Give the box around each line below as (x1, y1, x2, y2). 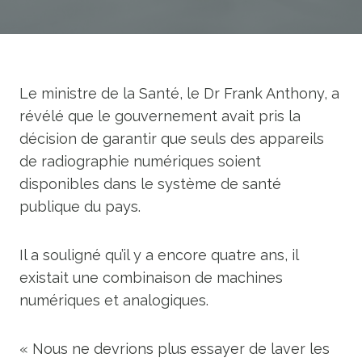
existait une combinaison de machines (19, 269, 283, 286)
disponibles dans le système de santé (19, 175, 281, 192)
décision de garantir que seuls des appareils (19, 130, 324, 147)
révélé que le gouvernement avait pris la (19, 107, 301, 124)
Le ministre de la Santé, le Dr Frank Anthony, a (19, 85, 339, 102)
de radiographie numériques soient (19, 153, 261, 170)
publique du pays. (19, 198, 141, 215)
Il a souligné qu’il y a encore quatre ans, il (19, 246, 298, 263)
